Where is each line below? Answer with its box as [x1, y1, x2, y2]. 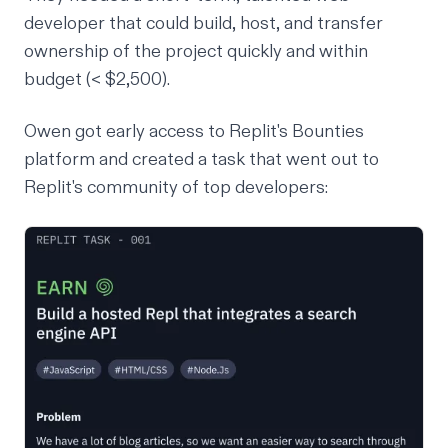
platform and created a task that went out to [24, 147, 379, 171]
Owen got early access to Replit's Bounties [24, 119, 364, 143]
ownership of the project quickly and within [24, 39, 368, 63]
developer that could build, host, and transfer [24, 11, 383, 35]
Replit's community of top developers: [24, 175, 328, 199]
